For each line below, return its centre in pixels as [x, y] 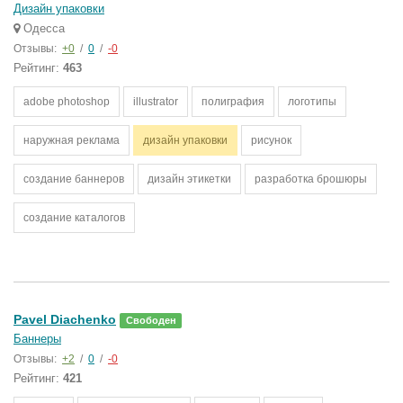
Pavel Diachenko [65, 319]
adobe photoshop [67, 102]
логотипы [312, 102]
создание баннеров [74, 179]
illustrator [156, 102]
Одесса [42, 28]
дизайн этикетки [189, 179]
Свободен [151, 320]
